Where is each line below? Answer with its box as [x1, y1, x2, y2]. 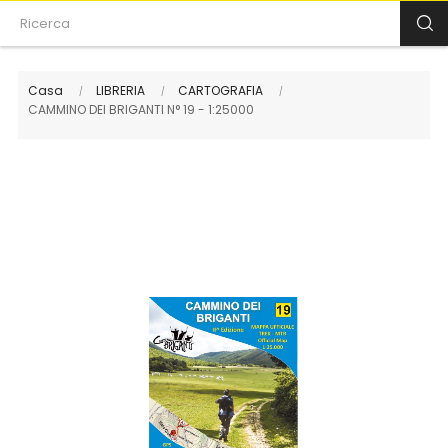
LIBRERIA [96, 82, 145, 99]
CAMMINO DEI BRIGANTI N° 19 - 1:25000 [28, 101, 254, 118]
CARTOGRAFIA [178, 82, 263, 99]
